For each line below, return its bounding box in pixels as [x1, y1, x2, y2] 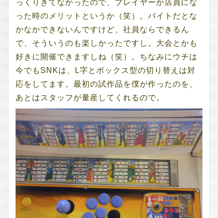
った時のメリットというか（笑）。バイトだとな [15, 11, 198, 20]
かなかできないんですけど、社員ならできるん [15, 25, 189, 34]
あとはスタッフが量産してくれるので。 [15, 93, 164, 102]
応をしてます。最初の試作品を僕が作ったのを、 [15, 79, 198, 88]
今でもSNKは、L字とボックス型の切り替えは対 [15, 66, 196, 74]
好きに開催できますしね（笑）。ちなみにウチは [15, 52, 198, 61]
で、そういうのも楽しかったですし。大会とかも [15, 38, 198, 47]
